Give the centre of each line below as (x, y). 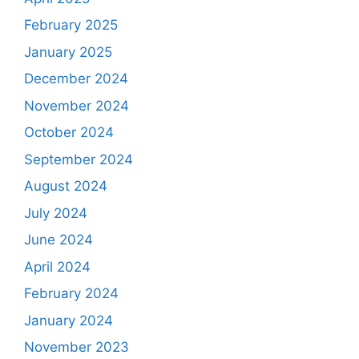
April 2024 (57, 266)
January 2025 (68, 52)
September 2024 (79, 159)
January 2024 (69, 320)
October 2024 (69, 133)
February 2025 (71, 25)
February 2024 (71, 294)
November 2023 (77, 347)
